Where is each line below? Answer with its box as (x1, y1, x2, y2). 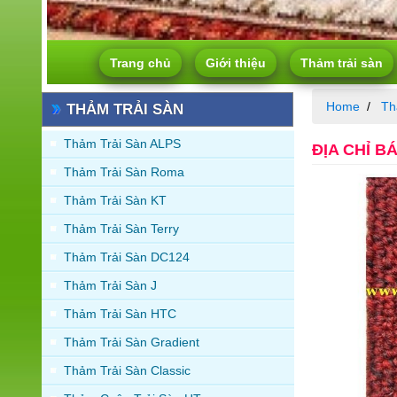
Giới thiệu (206, 55, 266, 70)
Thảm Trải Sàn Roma (64, 164, 184, 179)
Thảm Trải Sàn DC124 (64, 249, 190, 264)
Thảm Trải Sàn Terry (64, 221, 179, 236)
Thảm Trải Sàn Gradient (64, 334, 199, 349)
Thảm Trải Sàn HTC (64, 306, 176, 321)
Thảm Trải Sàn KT (64, 192, 167, 207)
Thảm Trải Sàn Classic (64, 362, 191, 378)
